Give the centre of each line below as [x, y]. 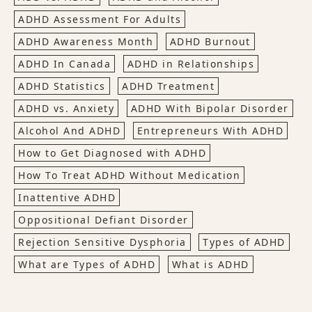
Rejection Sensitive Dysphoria [102, 242]
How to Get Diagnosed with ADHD [112, 153]
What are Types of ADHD [87, 264]
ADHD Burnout [210, 41]
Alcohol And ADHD [69, 131]
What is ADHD [210, 264]
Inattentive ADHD [67, 197]
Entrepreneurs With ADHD [210, 131]
